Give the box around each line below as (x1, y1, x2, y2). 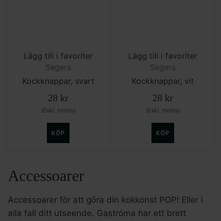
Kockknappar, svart (22, 75, 94, 86)
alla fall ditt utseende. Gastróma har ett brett (8, 208, 186, 218)
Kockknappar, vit (132, 75, 194, 86)
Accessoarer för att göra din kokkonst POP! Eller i (8, 194, 203, 205)
